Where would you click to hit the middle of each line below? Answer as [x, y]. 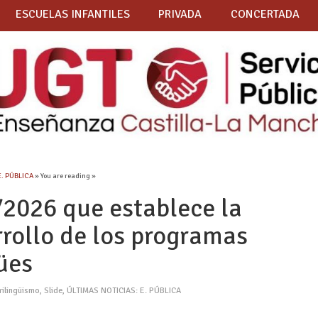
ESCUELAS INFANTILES [72, 15]
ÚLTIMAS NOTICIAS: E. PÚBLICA [124, 291]
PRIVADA [180, 15]
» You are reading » [65, 176]
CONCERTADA [265, 15]
